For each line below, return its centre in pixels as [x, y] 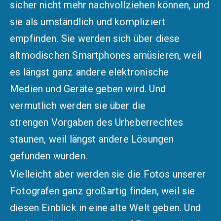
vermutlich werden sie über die [78, 106]
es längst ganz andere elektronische [90, 72]
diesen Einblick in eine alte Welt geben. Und [105, 207]
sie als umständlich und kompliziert [88, 22]
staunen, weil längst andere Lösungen [92, 139]
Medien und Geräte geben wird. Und [88, 89]
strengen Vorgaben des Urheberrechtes [97, 123]
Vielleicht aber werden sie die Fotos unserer [108, 174]
